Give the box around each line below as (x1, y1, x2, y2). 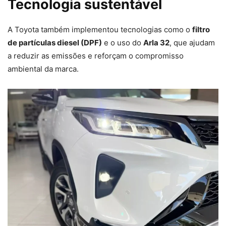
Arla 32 (143, 37, 169, 47)
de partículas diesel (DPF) (8, 37, 102, 47)
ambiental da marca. (8, 64, 79, 74)
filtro (192, 24, 210, 34)
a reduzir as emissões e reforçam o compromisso (8, 50, 184, 61)
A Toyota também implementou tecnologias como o (8, 24, 192, 34)
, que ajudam (169, 37, 215, 47)
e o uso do (102, 37, 143, 47)
